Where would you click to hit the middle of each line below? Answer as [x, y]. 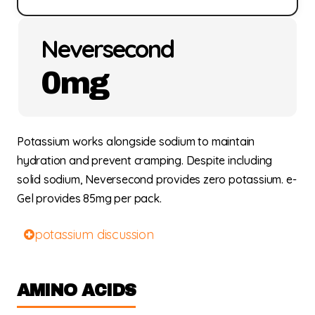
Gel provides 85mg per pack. [89, 198]
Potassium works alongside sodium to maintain [136, 141]
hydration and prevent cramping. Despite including [145, 160]
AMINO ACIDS [76, 291]
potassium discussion [94, 235]
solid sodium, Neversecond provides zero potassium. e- [157, 179]
